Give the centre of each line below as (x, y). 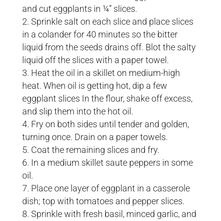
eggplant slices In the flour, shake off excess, (107, 99)
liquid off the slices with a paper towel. (95, 60)
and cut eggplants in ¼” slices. (79, 9)
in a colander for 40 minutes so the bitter (100, 35)
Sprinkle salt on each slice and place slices (112, 22)
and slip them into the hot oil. (77, 111)
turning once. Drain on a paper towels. (95, 137)
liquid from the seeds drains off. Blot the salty (109, 47)
